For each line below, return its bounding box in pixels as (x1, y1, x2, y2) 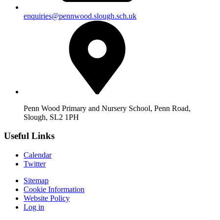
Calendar (24, 151, 52, 160)
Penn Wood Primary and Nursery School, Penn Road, (24, 104, 191, 112)
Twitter (24, 160, 46, 168)
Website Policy (24, 194, 70, 203)
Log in (24, 203, 44, 212)
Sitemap (24, 176, 49, 185)
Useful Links (4, 131, 55, 141)
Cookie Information (24, 185, 84, 194)
